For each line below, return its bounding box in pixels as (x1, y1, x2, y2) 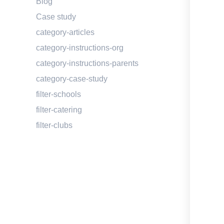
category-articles (36, 27, 94, 36)
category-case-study (36, 74, 107, 83)
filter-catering (36, 105, 82, 114)
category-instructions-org (36, 43, 123, 52)
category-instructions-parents (36, 58, 138, 67)
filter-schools (36, 89, 81, 98)
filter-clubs (36, 120, 72, 129)
